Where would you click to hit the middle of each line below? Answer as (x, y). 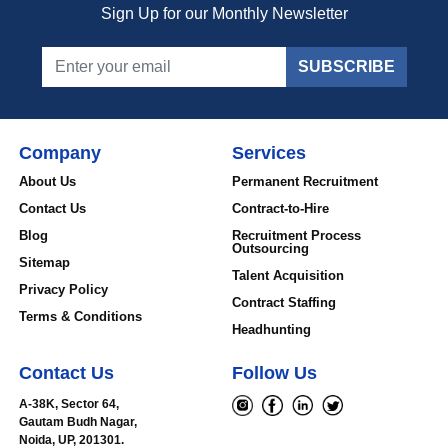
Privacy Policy (64, 290)
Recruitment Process (296, 236)
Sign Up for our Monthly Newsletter (224, 14)
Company (60, 153)
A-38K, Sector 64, (69, 404)
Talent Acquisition (288, 276)
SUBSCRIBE (346, 67)
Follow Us (274, 373)
